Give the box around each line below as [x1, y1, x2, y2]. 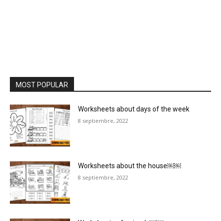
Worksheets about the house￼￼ [78, 162, 182, 170]
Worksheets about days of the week [78, 105, 190, 113]
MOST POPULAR [16, 80, 68, 89]
